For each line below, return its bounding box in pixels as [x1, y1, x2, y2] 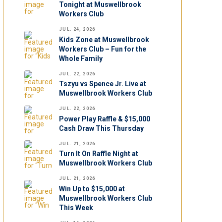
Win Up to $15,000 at [59, 185, 125, 193]
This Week [59, 204, 94, 212]
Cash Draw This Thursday [59, 124, 144, 132]
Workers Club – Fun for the [59, 45, 147, 53]
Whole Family [59, 54, 103, 62]
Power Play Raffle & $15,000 [59, 114, 151, 123]
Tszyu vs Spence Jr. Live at [59, 80, 147, 88]
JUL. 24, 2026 [59, 27, 95, 32]
